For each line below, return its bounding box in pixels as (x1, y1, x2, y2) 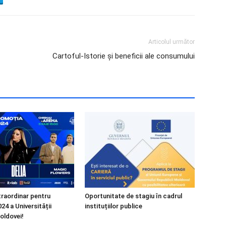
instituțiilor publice (85, 202, 142, 210)
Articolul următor (148, 38, 195, 45)
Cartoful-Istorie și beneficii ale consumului (52, 51, 195, 61)
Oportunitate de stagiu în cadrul (85, 192, 182, 200)
